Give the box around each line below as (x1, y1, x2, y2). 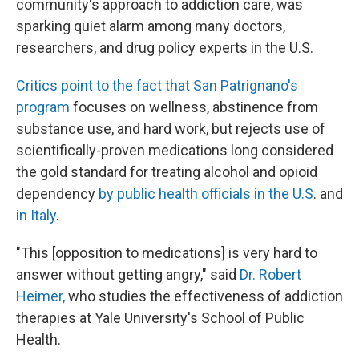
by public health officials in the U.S (99, 184, 313, 202)
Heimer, (16, 287, 65, 305)
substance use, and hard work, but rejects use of (16, 119, 325, 137)
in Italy (16, 206, 56, 224)
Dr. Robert (240, 265, 301, 283)
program (16, 98, 70, 115)
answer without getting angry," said (16, 265, 240, 283)
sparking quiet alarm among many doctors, (16, 17, 285, 34)
